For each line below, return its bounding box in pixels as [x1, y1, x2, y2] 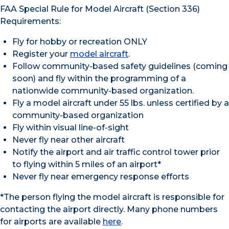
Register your [12, 49, 70, 59]
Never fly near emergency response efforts [12, 172, 189, 182]
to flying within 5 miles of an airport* [12, 159, 161, 170]
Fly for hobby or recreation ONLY [12, 37, 147, 47]
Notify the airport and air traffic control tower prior [12, 147, 220, 157]
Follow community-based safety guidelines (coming [12, 61, 227, 72]
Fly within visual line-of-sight [12, 123, 129, 133]
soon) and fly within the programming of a [12, 74, 186, 84]
